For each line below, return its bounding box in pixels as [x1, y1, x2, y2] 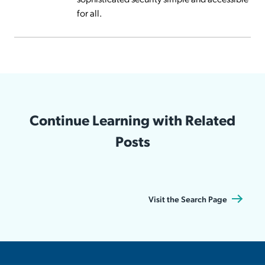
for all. [77, 6, 102, 19]
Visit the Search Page [148, 193, 227, 204]
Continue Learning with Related [30, 109, 235, 129]
